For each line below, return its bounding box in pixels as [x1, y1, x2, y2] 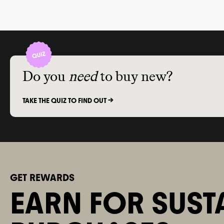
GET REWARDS [10, 171, 74, 183]
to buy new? [100, 69, 172, 84]
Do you [22, 69, 65, 84]
